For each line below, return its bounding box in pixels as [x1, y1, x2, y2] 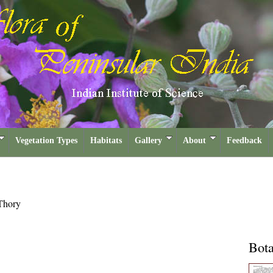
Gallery [135, 136, 162, 145]
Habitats [90, 136, 122, 145]
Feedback [227, 136, 262, 145]
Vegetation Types [15, 136, 77, 145]
